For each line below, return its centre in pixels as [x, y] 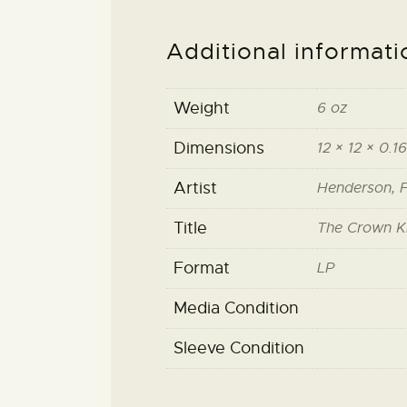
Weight [201, 109]
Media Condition [236, 308]
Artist [195, 189]
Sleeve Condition [238, 348]
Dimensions [218, 149]
